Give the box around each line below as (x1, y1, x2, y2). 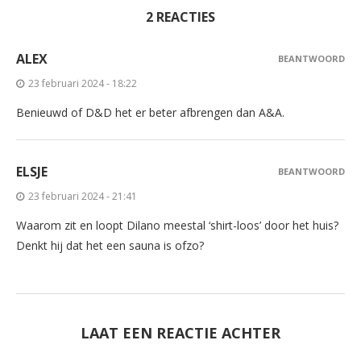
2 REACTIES (146, 7, 215, 26)
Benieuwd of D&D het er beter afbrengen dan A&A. (16, 104, 284, 120)
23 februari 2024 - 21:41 (28, 189, 137, 203)
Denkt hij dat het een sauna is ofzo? (16, 237, 204, 253)
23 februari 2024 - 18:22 (28, 76, 137, 90)
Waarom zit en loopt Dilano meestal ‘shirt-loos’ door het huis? (16, 217, 338, 233)
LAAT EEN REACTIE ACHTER (81, 322, 280, 342)
